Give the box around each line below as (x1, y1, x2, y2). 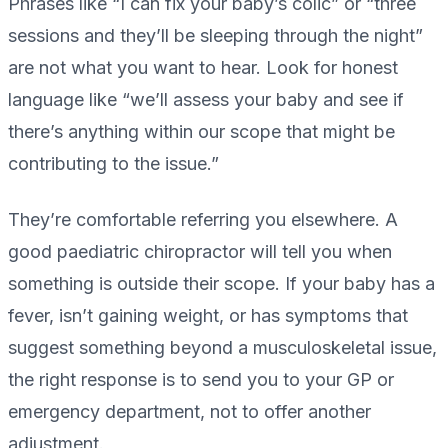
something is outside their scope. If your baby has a (8, 273, 435, 295)
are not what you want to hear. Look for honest (8, 57, 398, 79)
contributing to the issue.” (8, 153, 219, 175)
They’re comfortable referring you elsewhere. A (8, 209, 398, 231)
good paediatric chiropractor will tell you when (8, 241, 392, 263)
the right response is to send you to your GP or (8, 369, 394, 391)
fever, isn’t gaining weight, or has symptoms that (8, 305, 408, 327)
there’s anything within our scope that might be (8, 121, 395, 143)
